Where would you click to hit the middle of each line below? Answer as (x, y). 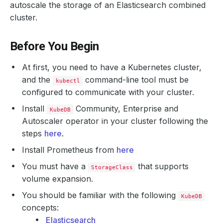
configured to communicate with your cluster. (108, 92)
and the (37, 80)
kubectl (68, 81)
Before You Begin (55, 46)
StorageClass (112, 167)
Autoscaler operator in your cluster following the (115, 121)
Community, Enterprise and (126, 109)
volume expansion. (57, 179)
